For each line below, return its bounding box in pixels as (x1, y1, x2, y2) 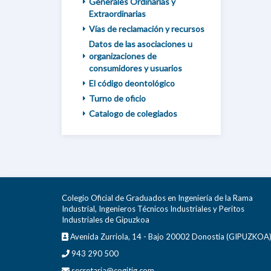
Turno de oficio (89, 93, 146, 103)
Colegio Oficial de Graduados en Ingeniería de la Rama (62, 193, 253, 203)
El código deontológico (89, 78, 175, 88)
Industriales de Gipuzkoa (62, 215, 149, 224)
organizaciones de (89, 51, 157, 61)
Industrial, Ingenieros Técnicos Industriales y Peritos (62, 204, 244, 214)
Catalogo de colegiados (89, 108, 177, 119)
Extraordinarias (89, 8, 146, 19)
